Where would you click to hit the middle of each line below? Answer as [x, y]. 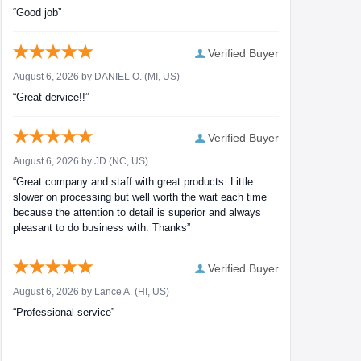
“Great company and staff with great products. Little [133, 182]
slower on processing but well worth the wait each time [140, 197]
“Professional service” [64, 313]
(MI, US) [161, 77]
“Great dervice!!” [51, 98]
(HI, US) [151, 292]
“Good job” [37, 13]
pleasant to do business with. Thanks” [102, 228]
